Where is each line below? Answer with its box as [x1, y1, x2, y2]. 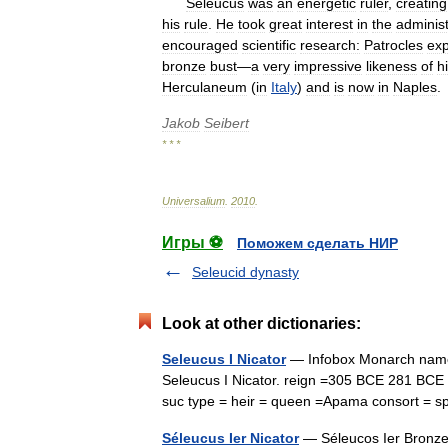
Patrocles [364, 37, 423, 53]
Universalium [162, 195, 225, 207]
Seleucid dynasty [192, 264, 299, 280]
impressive [294, 58, 362, 74]
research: [300, 37, 360, 53]
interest [306, 16, 353, 32]
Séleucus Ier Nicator [162, 430, 299, 446]
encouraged [162, 37, 238, 53]
